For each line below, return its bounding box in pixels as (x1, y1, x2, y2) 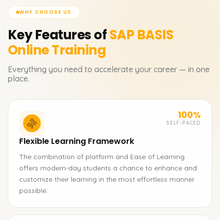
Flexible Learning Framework (19, 136, 134, 147)
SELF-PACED (166, 120, 201, 126)
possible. (19, 186, 48, 195)
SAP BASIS (109, 26, 174, 44)
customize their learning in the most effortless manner (19, 175, 194, 184)
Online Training (8, 41, 106, 59)
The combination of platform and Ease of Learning (19, 152, 185, 161)
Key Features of (8, 26, 107, 44)
